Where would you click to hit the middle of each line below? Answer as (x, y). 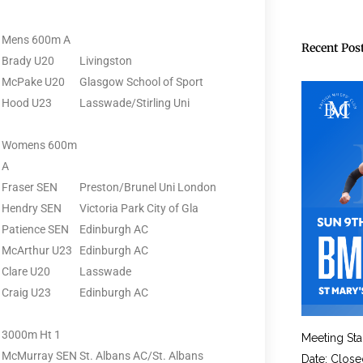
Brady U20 (28, 60)
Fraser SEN (30, 187)
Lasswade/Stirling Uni (135, 102)
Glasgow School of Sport (141, 81)
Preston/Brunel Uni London (148, 187)
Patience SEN (35, 229)
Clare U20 (26, 271)
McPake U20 (33, 81)
